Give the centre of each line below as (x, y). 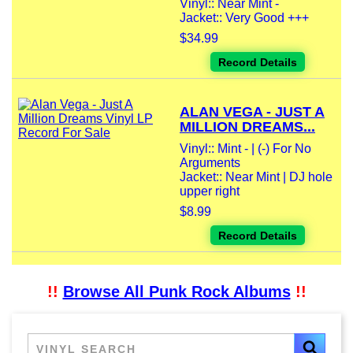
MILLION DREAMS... (247, 127)
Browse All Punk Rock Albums (176, 292)
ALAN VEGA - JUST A (252, 112)
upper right (210, 191)
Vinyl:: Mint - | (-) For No (245, 149)
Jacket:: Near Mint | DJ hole (256, 177)
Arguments (210, 163)
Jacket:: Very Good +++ (244, 18)
